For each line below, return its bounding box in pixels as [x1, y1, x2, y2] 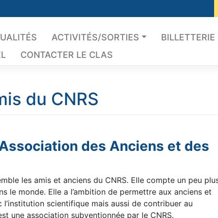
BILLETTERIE [161, 32, 216, 42]
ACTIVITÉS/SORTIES [52, 32, 140, 42]
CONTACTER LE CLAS [20, 49, 113, 60]
